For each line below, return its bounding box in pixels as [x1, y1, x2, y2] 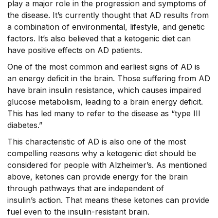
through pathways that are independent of [7, 183, 164, 193]
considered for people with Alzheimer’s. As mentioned [7, 160, 207, 170]
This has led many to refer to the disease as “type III [7, 108, 200, 118]
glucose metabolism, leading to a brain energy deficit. [7, 96, 203, 107]
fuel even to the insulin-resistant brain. [7, 206, 149, 217]
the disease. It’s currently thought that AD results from [7, 10, 209, 20]
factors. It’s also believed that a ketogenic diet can [7, 33, 191, 43]
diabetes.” [7, 120, 42, 130]
